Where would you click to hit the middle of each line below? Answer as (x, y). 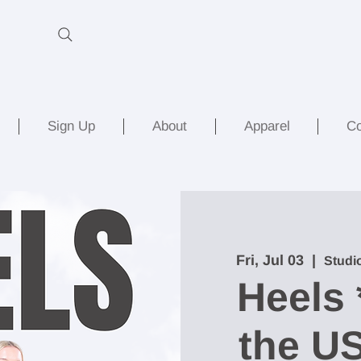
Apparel (267, 126)
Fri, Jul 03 (270, 261)
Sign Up (71, 126)
